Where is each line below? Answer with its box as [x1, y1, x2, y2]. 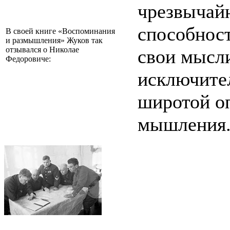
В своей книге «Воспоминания [6, 27, 115, 36]
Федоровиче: [6, 54, 51, 64]
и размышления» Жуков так [6, 36, 103, 45]
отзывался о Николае [6, 45, 79, 54]
